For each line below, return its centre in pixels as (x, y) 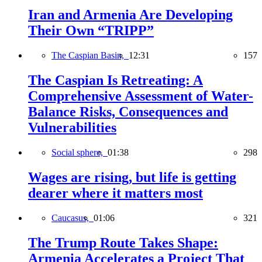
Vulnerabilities (72, 127)
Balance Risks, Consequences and (128, 111)
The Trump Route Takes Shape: (123, 242)
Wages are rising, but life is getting (132, 177)
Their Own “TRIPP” (91, 31)
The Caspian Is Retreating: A (116, 80)
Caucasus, (73, 218)
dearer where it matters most (116, 193)
